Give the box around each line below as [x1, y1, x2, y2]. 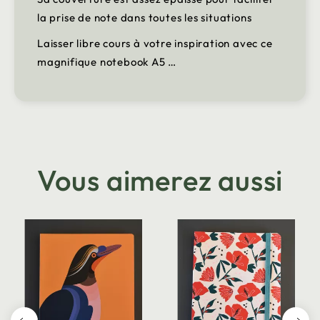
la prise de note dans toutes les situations [37, 11, 252, 25]
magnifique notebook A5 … [37, 55, 177, 69]
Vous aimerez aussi [36, 162, 284, 199]
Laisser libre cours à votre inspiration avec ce [37, 36, 273, 51]
